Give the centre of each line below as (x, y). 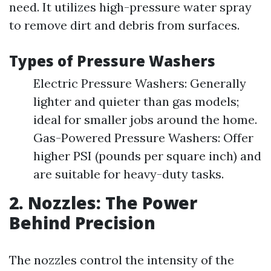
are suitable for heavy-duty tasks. (129, 174)
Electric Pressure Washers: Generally (140, 83)
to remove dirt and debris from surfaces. (124, 25)
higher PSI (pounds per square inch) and (147, 156)
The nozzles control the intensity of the (122, 260)
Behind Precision (82, 223)
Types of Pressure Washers (112, 61)
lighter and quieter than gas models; (136, 101)
